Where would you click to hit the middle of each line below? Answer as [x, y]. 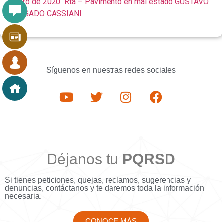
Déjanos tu [84, 159]
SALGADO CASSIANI [46, 13]
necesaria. [23, 196]
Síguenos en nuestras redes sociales [111, 70]
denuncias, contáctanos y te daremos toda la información [105, 188]
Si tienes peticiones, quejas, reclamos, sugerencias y [98, 180]
